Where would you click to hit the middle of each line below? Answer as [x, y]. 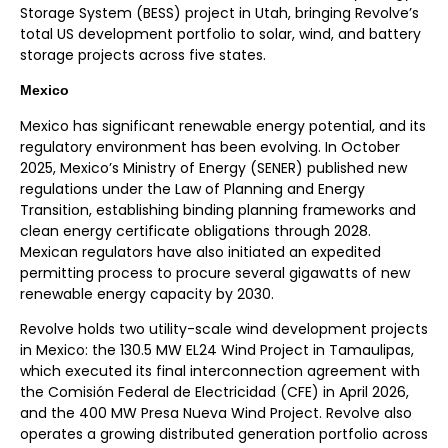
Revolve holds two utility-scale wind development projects [224, 328]
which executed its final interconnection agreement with [220, 370]
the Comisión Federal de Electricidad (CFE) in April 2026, [214, 391]
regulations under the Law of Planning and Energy [192, 188]
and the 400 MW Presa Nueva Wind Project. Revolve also [216, 412]
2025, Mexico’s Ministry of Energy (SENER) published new [213, 167]
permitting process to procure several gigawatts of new [215, 272]
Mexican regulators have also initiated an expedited [200, 251]
